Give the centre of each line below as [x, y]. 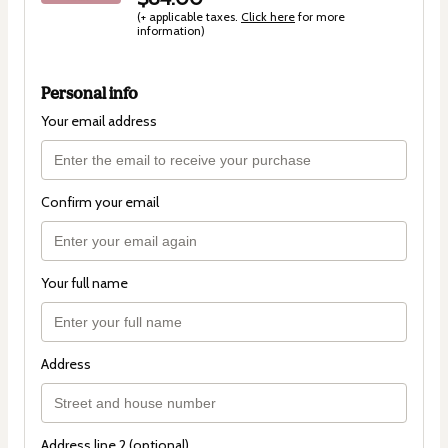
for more [320, 17]
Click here [268, 17]
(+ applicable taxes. [189, 17]
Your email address [99, 121]
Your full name [84, 283]
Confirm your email [100, 202]
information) [171, 31]
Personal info [89, 93]
